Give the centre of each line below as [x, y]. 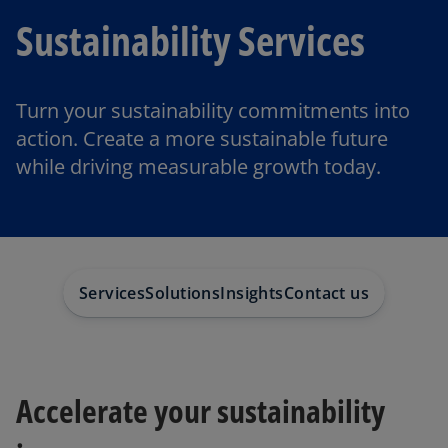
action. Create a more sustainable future [202, 138]
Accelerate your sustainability [200, 410]
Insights [252, 293]
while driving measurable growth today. [198, 166]
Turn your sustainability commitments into [213, 110]
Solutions [183, 293]
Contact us [326, 293]
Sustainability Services [190, 40]
